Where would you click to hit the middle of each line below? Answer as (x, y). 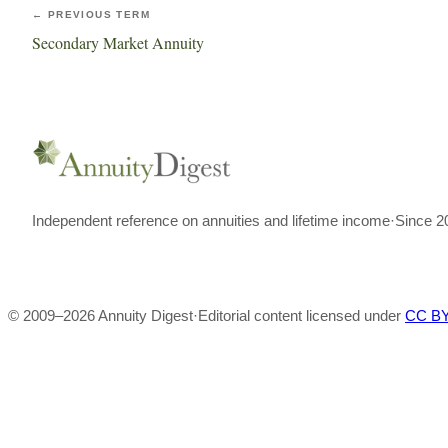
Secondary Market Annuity (118, 42)
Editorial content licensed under (299, 315)
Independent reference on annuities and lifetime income (211, 220)
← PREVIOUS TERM (91, 14)
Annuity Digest (145, 315)
